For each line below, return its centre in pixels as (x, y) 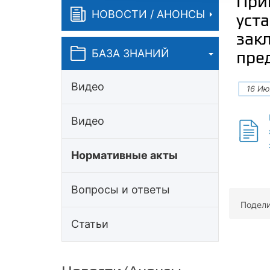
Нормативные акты (124, 155)
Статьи (90, 224)
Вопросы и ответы (121, 190)
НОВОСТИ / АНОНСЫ (148, 14)
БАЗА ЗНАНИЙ (130, 53)
